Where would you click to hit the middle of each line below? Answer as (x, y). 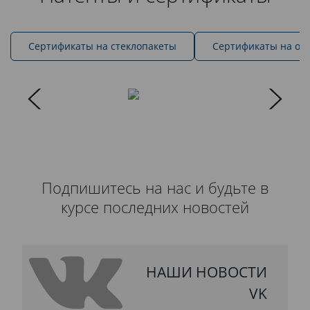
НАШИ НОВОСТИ (207, 272)
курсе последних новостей (155, 208)
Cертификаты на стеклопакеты (102, 46)
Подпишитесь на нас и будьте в (155, 188)
